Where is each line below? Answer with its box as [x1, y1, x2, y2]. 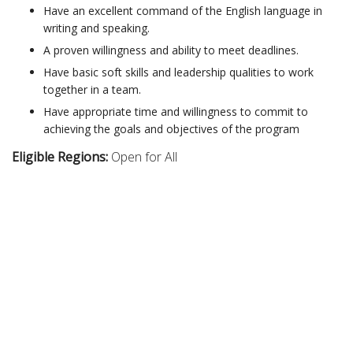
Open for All [111, 147, 177, 165]
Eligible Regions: [12, 147, 111, 165]
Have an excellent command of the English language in [43, 2, 322, 18]
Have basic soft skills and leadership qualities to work [43, 64, 314, 80]
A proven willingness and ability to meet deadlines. [43, 42, 299, 58]
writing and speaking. [43, 20, 150, 35]
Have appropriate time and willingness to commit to [43, 103, 308, 119]
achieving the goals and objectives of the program [43, 121, 299, 136]
